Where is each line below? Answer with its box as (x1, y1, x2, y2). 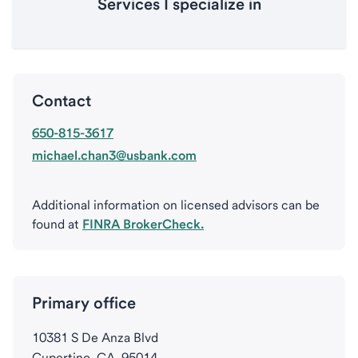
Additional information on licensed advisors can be (32, 197, 320, 213)
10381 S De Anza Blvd (32, 330, 158, 345)
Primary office (32, 293, 136, 312)
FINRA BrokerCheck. (82, 217, 204, 232)
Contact (32, 91, 91, 110)
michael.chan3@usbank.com (32, 148, 197, 163)
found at (32, 217, 82, 232)
